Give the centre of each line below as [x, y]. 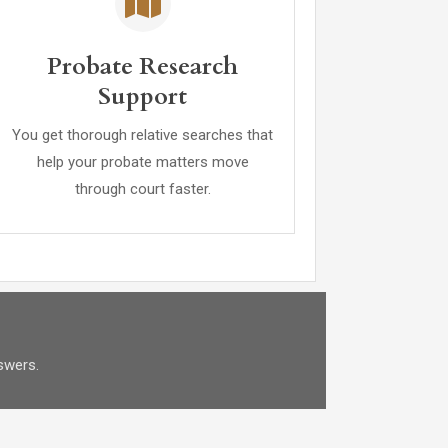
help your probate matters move [142, 162]
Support [143, 96]
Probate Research [143, 66]
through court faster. [142, 189]
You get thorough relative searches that [143, 135]
